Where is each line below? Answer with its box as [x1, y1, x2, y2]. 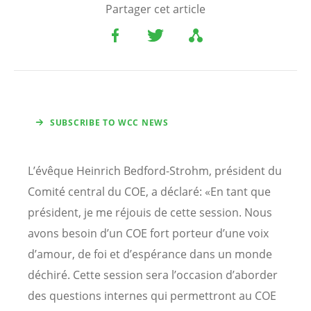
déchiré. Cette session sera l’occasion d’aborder [28, 267, 278, 283]
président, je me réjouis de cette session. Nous [28, 204, 272, 220]
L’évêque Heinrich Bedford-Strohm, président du [28, 162, 282, 178]
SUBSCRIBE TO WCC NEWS [50, 116, 169, 128]
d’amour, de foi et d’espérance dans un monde [28, 246, 272, 262]
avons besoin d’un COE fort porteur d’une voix [28, 225, 269, 241]
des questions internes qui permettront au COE [28, 287, 276, 303]
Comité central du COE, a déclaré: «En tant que [28, 183, 271, 199]
